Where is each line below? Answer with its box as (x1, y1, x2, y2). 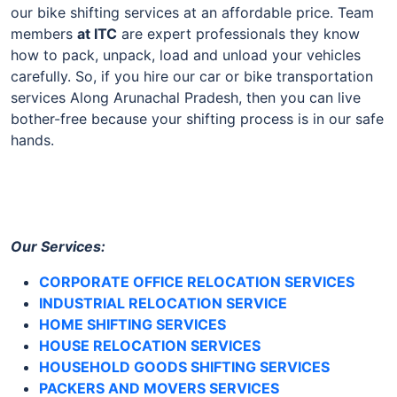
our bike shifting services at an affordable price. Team (11, 3, 374, 21)
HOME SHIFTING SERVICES (39, 315, 226, 333)
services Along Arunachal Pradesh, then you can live (11, 88, 361, 106)
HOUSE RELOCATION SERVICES (39, 336, 261, 354)
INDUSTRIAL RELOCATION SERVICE (39, 293, 287, 312)
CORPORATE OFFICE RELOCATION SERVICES (39, 272, 354, 291)
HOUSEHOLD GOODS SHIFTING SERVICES (39, 357, 330, 376)
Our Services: (11, 237, 105, 255)
